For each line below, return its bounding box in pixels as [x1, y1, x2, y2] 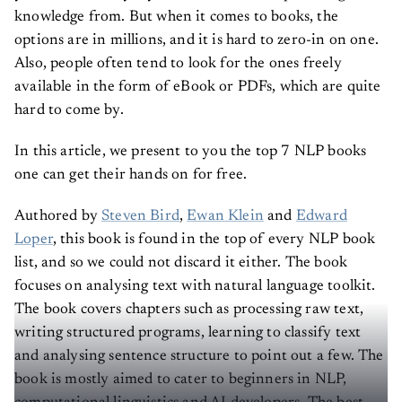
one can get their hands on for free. [14, 167, 248, 183]
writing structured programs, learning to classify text [14, 325, 362, 341]
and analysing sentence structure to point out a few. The [14, 348, 384, 364]
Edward [295, 208, 347, 224]
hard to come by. [14, 102, 124, 118]
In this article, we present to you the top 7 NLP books [14, 144, 367, 160]
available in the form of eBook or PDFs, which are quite [14, 79, 381, 95]
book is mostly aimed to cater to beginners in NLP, [14, 371, 347, 388]
